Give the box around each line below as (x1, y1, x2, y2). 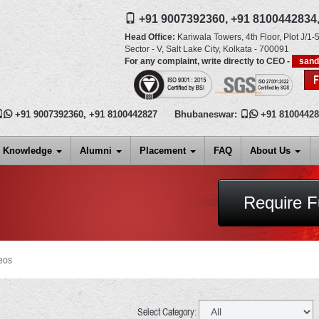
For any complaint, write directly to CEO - (124, 56, 292, 66)
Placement (140, 145, 189, 157)
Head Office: (124, 32, 175, 42)
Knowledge (3, 145, 56, 157)
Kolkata (222, 44, 252, 54)
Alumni (80, 145, 115, 157)
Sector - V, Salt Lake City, (124, 44, 221, 54)
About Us (250, 145, 294, 157)
